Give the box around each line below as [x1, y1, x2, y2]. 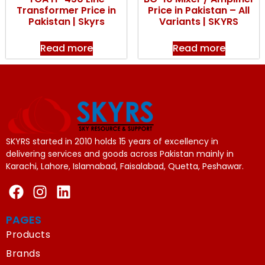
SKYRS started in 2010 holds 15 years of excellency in [6, 135, 218, 148]
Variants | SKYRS [159, 14, 238, 28]
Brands [6, 246, 40, 260]
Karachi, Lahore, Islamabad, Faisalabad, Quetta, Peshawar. [6, 160, 246, 173]
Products [6, 227, 50, 241]
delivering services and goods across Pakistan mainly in [6, 148, 234, 160]
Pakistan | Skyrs [28, 14, 105, 28]
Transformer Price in [17, 3, 116, 17]
